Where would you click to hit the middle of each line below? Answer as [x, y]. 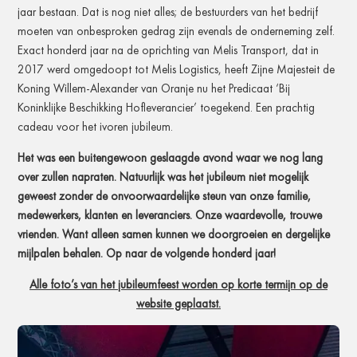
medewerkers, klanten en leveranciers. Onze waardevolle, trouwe [170, 215]
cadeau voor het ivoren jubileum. [96, 126]
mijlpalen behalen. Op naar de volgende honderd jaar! [147, 253]
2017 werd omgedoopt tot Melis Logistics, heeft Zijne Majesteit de [177, 69]
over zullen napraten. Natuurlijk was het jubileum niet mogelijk [163, 177]
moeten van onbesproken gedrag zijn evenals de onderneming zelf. [177, 31]
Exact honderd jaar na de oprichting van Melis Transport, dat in [169, 50]
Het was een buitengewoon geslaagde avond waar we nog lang [171, 157]
